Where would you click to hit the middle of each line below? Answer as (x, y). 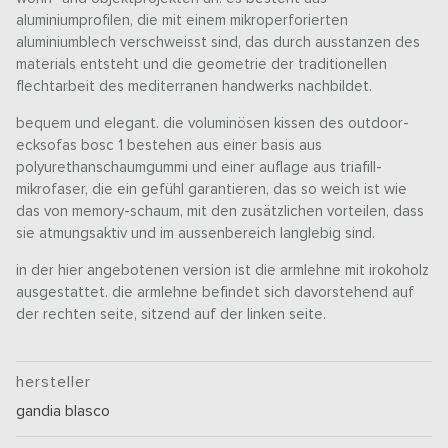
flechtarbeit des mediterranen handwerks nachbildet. (194, 86)
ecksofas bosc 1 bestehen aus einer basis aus (169, 145)
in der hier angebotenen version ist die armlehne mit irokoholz (223, 270)
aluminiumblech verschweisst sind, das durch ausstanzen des (218, 42)
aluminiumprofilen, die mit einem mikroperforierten (182, 20)
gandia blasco (63, 410)
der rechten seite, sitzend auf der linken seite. (171, 314)
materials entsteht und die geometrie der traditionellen (202, 64)
